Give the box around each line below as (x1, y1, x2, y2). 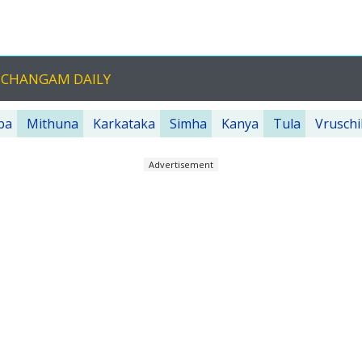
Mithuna (27, 115, 78, 133)
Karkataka (93, 115, 155, 133)
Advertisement (149, 158, 213, 170)
